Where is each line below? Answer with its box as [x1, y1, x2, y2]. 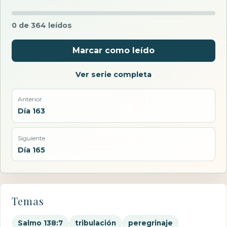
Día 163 [17, 106, 45, 116]
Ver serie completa [75, 69, 152, 79]
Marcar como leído [72, 46, 155, 56]
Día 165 [17, 145, 45, 155]
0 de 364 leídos [12, 21, 72, 30]
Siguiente [17, 134, 45, 142]
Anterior [17, 95, 42, 103]
